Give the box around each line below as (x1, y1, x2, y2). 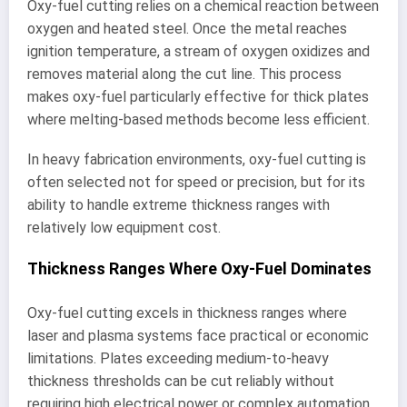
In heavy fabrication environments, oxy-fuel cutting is (27, 151, 366, 169)
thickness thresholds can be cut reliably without (27, 372, 334, 390)
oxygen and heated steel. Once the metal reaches (27, 19, 347, 37)
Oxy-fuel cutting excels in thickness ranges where (27, 303, 347, 322)
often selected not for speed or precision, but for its (27, 174, 365, 192)
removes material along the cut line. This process (27, 65, 342, 83)
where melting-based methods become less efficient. (27, 110, 370, 128)
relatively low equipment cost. (27, 219, 221, 237)
